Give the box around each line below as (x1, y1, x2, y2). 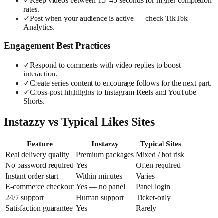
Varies (136, 171, 155, 180)
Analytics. (23, 22, 54, 31)
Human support (76, 193, 124, 201)
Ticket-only (136, 193, 171, 201)
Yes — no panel (76, 182, 125, 191)
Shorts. (23, 97, 45, 106)
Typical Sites (139, 139, 181, 148)
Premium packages (76, 150, 134, 159)
